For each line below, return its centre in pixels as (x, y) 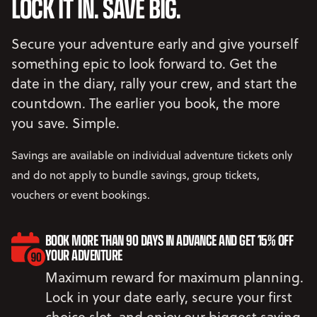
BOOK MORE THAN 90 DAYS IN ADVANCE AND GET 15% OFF (169, 240)
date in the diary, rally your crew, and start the (154, 83)
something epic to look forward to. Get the (144, 63)
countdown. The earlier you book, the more (146, 103)
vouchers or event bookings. (81, 195)
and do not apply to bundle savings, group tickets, (136, 175)
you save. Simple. (65, 123)
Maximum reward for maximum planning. (174, 277)
